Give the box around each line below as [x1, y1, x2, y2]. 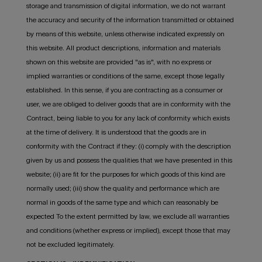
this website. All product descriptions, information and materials [26, 43, 220, 53]
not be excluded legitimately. [26, 239, 115, 249]
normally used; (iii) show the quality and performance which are [26, 183, 219, 193]
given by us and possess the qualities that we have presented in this [26, 155, 232, 165]
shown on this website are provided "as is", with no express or [26, 57, 212, 67]
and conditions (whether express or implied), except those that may [26, 225, 230, 235]
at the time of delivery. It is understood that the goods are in [26, 127, 206, 137]
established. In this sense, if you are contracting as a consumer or [26, 85, 223, 95]
